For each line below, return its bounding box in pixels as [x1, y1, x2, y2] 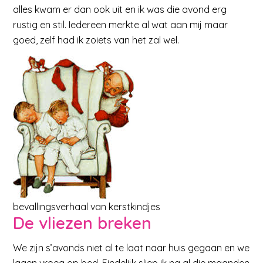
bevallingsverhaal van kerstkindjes [13, 201, 161, 213]
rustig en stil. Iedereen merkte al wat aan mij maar [13, 19, 228, 31]
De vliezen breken [13, 213, 152, 234]
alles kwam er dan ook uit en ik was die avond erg [13, 4, 227, 16]
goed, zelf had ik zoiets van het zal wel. [13, 34, 180, 46]
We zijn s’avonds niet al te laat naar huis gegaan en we [13, 241, 250, 254]
